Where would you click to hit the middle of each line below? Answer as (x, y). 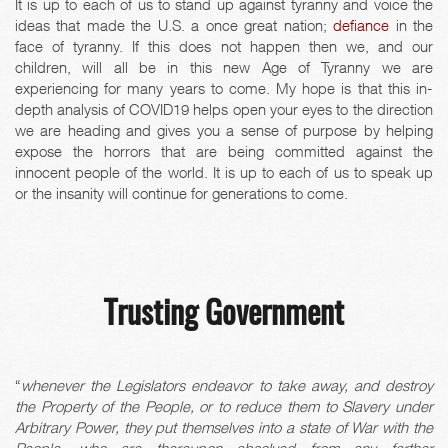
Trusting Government (224, 315)
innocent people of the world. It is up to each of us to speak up (224, 171)
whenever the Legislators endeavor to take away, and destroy (227, 385)
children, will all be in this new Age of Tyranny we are (224, 66)
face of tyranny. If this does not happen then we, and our (224, 45)
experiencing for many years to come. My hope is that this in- (224, 87)
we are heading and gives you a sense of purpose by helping (224, 129)
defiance (361, 24)
